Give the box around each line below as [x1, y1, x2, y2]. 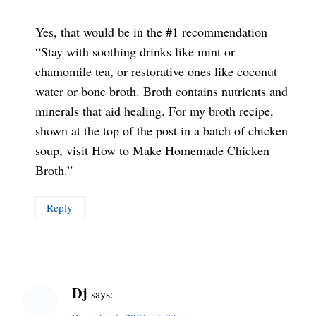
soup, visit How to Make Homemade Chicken [35, 142, 269, 159]
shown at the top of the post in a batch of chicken [35, 122, 288, 140]
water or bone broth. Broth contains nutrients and [35, 83, 288, 100]
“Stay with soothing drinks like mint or [35, 43, 235, 61]
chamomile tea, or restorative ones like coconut [35, 63, 277, 80]
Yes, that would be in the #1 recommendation [35, 23, 267, 41]
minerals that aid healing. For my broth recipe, [35, 102, 274, 120]
